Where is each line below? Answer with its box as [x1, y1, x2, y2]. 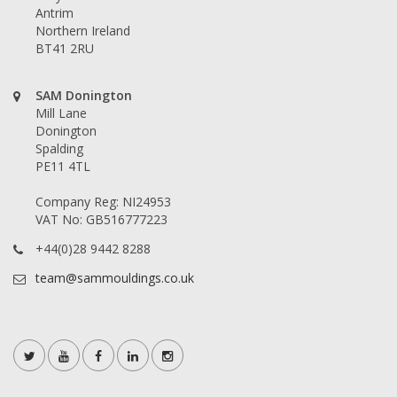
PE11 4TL [35, 157, 90, 175]
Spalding [35, 139, 83, 157]
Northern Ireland [35, 21, 130, 39]
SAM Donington [35, 86, 132, 104]
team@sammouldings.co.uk [35, 269, 194, 286]
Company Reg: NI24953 [35, 192, 171, 210]
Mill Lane [35, 104, 87, 121]
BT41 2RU [35, 39, 94, 57]
